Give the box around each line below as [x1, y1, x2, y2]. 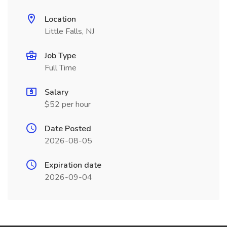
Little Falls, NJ [45, 26, 94, 37]
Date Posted [45, 123, 91, 134]
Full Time [45, 62, 77, 73]
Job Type [45, 50, 76, 61]
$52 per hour [45, 99, 91, 110]
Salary [45, 87, 68, 98]
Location [45, 14, 76, 25]
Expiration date [45, 160, 101, 171]
